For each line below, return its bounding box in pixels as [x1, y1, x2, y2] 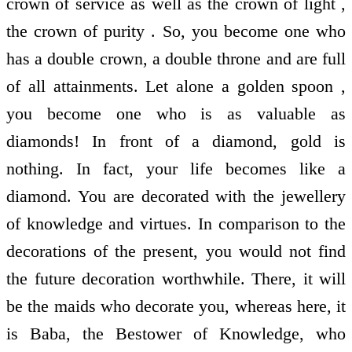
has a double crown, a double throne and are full [6, 49, 346, 69]
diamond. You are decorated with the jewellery [6, 186, 346, 207]
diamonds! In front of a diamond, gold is [6, 131, 346, 152]
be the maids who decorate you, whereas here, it [6, 296, 346, 317]
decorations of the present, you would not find [6, 241, 346, 262]
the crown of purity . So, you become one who [6, 21, 346, 42]
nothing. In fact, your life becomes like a [6, 159, 346, 179]
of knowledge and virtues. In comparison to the [6, 214, 346, 234]
